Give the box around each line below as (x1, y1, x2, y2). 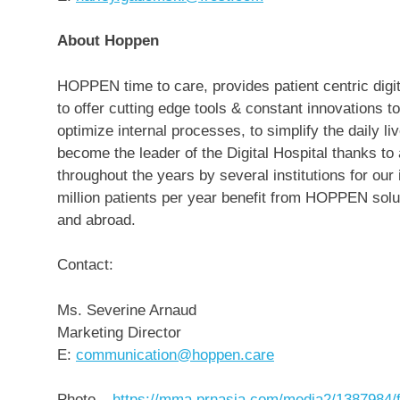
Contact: (57, 256, 113, 273)
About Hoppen (57, 32, 159, 49)
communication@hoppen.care (76, 346, 274, 363)
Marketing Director (57, 323, 181, 341)
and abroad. (57, 211, 140, 229)
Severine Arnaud (87, 301, 196, 319)
